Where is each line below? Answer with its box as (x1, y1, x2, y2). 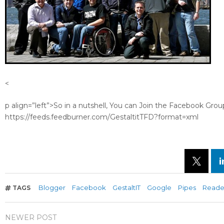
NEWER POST (5, 213, 56, 222)
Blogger (38, 183, 66, 192)
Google (147, 183, 172, 192)
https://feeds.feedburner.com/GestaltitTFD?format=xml (5, 112, 198, 122)
